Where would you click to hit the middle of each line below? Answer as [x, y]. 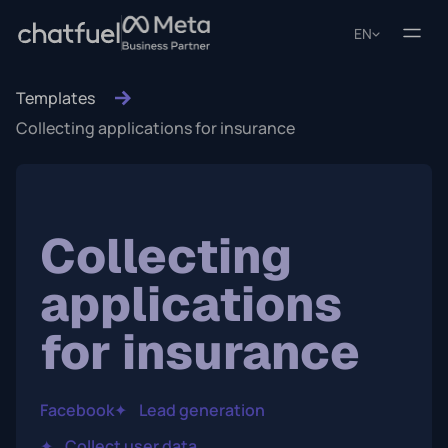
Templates [55, 98]
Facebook [77, 410]
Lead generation [202, 410]
